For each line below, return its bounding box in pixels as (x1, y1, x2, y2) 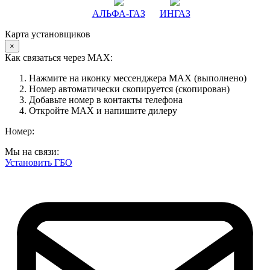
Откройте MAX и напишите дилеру (29, 105, 177, 116)
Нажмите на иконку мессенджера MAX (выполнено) (29, 73, 246, 84)
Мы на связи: (5, 146, 59, 157)
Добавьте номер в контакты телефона (29, 95, 183, 105)
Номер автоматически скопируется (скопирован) (29, 84, 230, 95)
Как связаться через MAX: (5, 52, 113, 63)
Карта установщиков (5, 29, 90, 40)
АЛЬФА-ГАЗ (92, 8, 145, 19)
